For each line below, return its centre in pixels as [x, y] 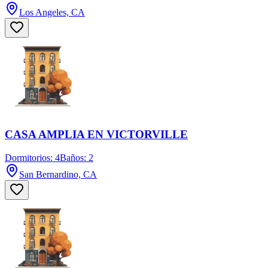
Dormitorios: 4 [32, 157]
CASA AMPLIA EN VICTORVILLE [96, 134]
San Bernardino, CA [58, 174]
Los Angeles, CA [52, 13]
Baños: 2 [77, 157]
